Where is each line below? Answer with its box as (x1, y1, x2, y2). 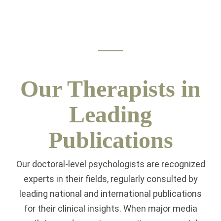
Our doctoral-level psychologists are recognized (16, 159, 205, 170)
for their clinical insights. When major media (24, 203, 197, 214)
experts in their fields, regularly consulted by (23, 174, 198, 184)
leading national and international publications (19, 188, 202, 199)
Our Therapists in (20, 75, 201, 102)
